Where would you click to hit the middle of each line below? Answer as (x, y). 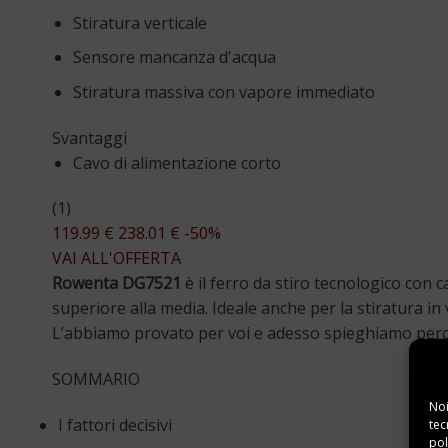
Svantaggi (89, 137)
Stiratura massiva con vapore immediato (223, 91)
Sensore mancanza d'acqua (174, 57)
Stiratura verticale (139, 22)
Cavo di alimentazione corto (176, 162)
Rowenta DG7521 (116, 283)
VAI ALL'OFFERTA (116, 258)
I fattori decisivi (114, 425)
